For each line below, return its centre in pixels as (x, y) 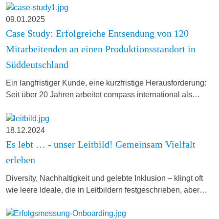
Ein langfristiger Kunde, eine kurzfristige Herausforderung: (106, 83)
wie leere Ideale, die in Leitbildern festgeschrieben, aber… (107, 190)
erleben (21, 160)
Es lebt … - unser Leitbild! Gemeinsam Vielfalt (101, 144)
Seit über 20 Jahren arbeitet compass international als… (103, 94)
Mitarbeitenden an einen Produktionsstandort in (101, 49)
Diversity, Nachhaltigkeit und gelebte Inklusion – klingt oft (104, 178)
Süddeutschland (37, 64)
